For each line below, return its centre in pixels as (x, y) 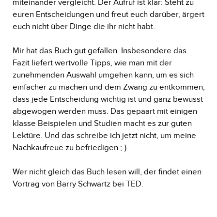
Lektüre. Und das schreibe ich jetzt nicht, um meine (104, 135)
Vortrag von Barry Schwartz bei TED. (79, 184)
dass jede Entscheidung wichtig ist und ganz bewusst (108, 99)
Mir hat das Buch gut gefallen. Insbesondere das (99, 50)
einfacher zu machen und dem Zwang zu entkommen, (108, 87)
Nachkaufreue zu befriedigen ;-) (70, 147)
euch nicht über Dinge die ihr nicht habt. (85, 26)
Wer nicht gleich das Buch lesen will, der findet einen (107, 171)
